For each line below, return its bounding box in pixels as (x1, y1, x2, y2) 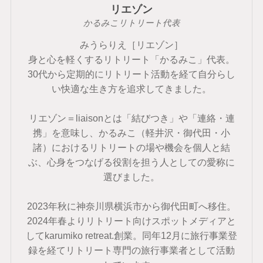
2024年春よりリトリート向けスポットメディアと (27, 215, 236, 227)
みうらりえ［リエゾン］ (80, 39, 183, 50)
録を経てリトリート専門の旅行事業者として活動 (28, 245, 235, 256)
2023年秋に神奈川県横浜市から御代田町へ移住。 (27, 201, 236, 212)
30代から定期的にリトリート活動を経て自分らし (28, 69, 235, 80)
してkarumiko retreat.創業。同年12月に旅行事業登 (26, 230, 237, 241)
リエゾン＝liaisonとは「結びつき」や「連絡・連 (28, 113, 235, 124)
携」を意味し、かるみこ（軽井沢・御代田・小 (33, 127, 230, 139)
